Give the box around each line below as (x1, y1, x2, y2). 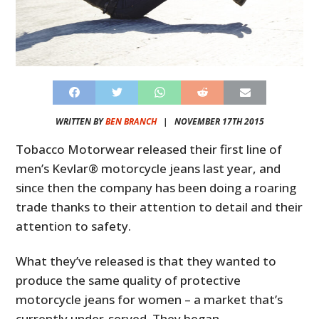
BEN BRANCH (105, 115, 157, 127)
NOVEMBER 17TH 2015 (174, 115, 264, 127)
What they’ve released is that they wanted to (16, 252, 277, 269)
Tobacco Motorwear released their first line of (16, 140, 283, 157)
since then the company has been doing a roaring (16, 179, 297, 196)
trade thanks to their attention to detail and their (16, 198, 303, 215)
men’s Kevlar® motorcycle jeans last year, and (16, 159, 281, 177)
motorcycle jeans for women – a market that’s (16, 291, 283, 308)
